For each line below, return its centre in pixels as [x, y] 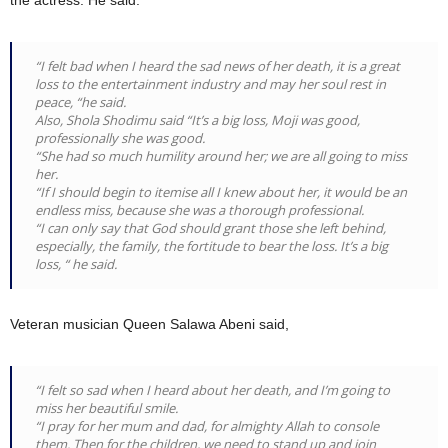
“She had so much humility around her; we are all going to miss [221, 156]
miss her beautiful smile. [106, 408]
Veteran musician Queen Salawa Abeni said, [149, 324]
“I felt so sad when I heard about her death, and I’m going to [212, 390]
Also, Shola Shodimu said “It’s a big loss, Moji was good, [197, 120]
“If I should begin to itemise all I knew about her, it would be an [221, 192]
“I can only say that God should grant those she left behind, [210, 228]
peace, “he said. [80, 102]
